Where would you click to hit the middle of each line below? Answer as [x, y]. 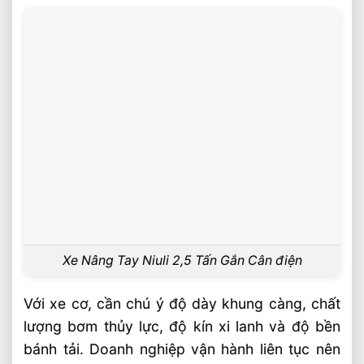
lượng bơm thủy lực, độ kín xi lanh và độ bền [182, 326]
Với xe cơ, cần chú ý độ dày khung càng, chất [182, 303]
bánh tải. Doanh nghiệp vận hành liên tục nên [182, 349]
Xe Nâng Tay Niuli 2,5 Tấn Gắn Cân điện [182, 261]
